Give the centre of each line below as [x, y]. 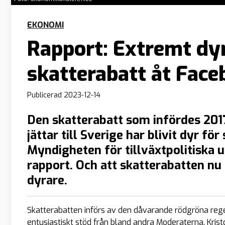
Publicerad [45, 95]
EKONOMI [45, 25]
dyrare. [47, 180]
